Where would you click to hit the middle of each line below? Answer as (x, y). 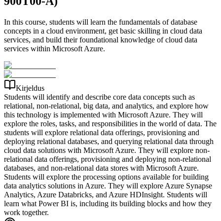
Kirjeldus (30, 88)
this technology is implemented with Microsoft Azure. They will (103, 114)
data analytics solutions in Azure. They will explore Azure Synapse (108, 185)
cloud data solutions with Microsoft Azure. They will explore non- (107, 150)
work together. (26, 212)
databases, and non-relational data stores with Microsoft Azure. (101, 168)
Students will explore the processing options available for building (106, 177)
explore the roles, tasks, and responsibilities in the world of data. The (110, 123)
